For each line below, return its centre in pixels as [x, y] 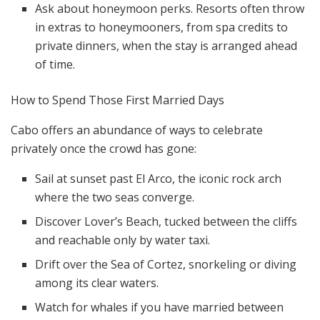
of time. [55, 65]
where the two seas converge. [115, 197]
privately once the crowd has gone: [104, 149]
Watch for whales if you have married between [160, 307]
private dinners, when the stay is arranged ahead [166, 46]
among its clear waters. [97, 283]
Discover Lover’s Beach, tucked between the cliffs [166, 222]
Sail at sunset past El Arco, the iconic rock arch [159, 179]
